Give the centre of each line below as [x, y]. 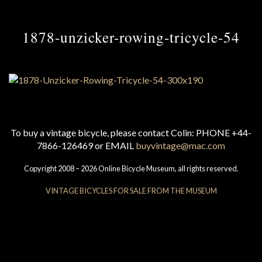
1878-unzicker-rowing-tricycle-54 [131, 37]
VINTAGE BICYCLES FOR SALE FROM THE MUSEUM [131, 191]
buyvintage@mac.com [180, 146]
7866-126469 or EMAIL [86, 146]
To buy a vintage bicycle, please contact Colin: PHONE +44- [131, 133]
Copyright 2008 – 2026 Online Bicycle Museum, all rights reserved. [131, 169]
